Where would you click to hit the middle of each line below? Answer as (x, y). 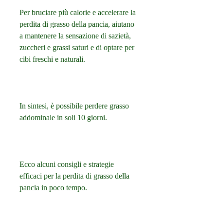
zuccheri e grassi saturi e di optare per (77, 48)
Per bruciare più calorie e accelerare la (78, 13)
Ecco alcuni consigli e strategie (67, 164)
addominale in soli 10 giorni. (63, 118)
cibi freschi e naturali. (52, 59)
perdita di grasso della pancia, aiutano (77, 24)
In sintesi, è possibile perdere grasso (74, 106)
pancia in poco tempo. (53, 188)
